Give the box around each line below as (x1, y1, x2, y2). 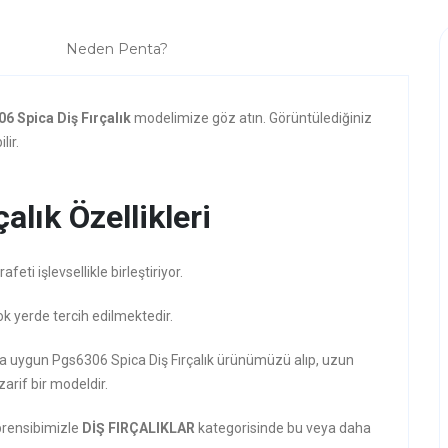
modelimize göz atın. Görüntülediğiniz (134, 110, 372, 126)
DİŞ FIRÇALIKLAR (82, 420, 198, 436)
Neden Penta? (66, 40, 168, 58)
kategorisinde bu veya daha (198, 420, 371, 436)
